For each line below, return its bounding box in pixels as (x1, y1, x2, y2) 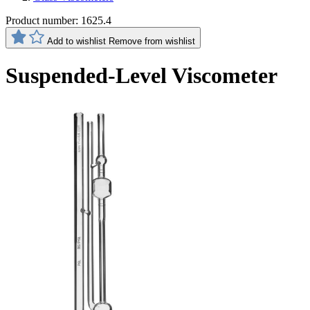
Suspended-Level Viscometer (6, 63, 277, 89)
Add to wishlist (47, 36, 106, 46)
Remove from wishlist (109, 36, 195, 46)
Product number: (6, 15, 81, 26)
